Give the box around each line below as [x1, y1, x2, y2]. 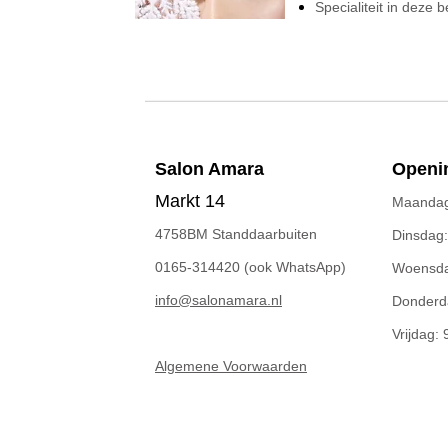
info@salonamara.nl [155, 292, 282, 308]
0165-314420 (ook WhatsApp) [155, 259, 346, 275]
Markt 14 [155, 191, 225, 211]
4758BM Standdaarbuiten [155, 226, 317, 242]
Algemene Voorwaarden [155, 358, 307, 374]
